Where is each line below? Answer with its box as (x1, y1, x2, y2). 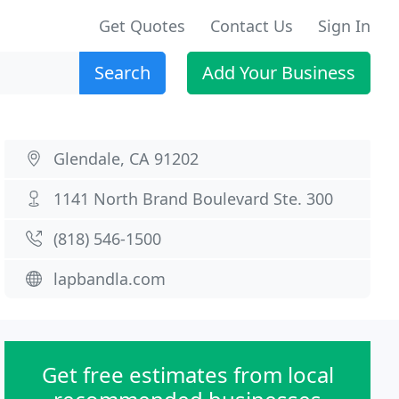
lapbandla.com (53, 268, 167, 289)
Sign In (318, 15, 370, 37)
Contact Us (210, 15, 293, 37)
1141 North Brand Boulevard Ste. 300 (53, 188, 334, 209)
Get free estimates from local (41, 360, 334, 389)
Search (94, 61, 151, 85)
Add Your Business (202, 61, 355, 85)
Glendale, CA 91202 (53, 148, 199, 169)
